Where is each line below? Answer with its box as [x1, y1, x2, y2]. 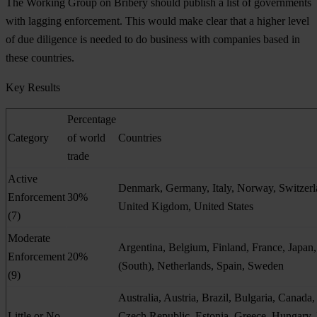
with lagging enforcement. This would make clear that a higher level [6, 14, 309, 27]
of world [67, 131, 105, 144]
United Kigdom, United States [118, 200, 253, 212]
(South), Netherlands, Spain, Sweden [118, 259, 284, 272]
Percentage [67, 113, 116, 125]
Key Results [6, 81, 60, 93]
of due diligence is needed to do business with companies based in [6, 33, 300, 45]
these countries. [6, 51, 74, 64]
